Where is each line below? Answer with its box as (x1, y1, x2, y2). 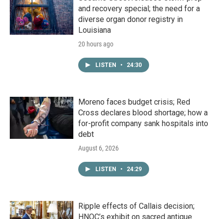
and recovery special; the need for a (78, 4, 200, 14)
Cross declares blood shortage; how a (78, 108, 208, 118)
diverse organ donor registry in (78, 15, 183, 24)
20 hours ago (78, 40, 113, 48)
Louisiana (78, 25, 111, 35)
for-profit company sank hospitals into (78, 119, 208, 129)
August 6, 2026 (78, 144, 119, 153)
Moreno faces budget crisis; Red (78, 97, 190, 107)
